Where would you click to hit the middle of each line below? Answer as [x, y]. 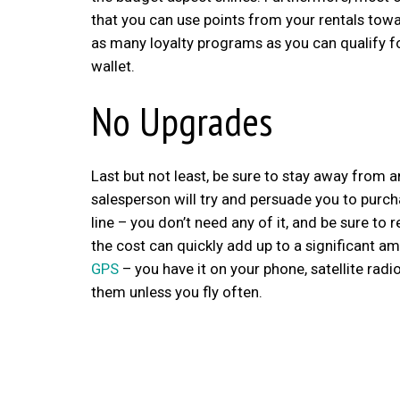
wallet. [113, 67]
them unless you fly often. [179, 292]
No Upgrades [182, 121]
